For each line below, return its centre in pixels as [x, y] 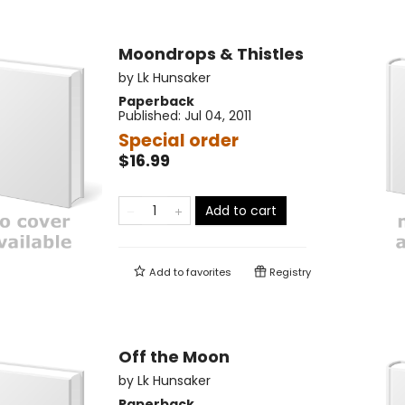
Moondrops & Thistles [211, 54]
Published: [151, 116]
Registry [289, 273]
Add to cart [241, 211]
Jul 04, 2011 [218, 116]
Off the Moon [174, 357]
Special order [179, 141]
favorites [209, 273]
